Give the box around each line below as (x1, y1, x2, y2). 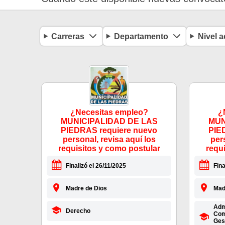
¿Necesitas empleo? (70, 108, 148, 117)
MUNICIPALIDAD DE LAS (60, 117, 158, 126)
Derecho (65, 207, 90, 215)
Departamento (114, 32, 169, 41)
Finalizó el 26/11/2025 (65, 162, 126, 170)
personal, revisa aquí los (62, 135, 156, 144)
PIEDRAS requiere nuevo (61, 126, 157, 135)
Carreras (51, 32, 85, 41)
